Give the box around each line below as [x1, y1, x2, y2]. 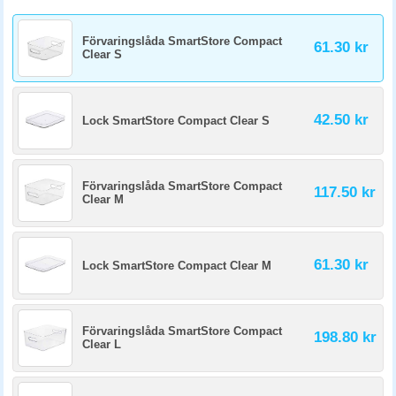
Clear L [82, 338, 121, 351]
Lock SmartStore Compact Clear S [82, 114, 270, 127]
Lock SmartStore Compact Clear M [82, 259, 271, 272]
